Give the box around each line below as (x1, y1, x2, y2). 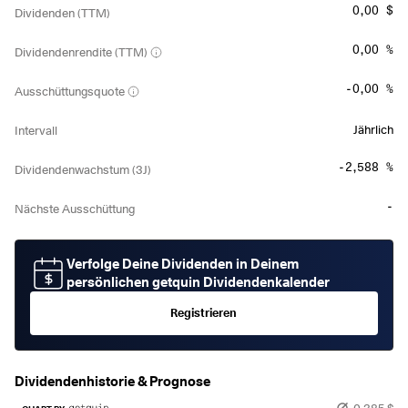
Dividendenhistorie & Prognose (15, 372, 210, 390)
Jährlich (352, 121, 393, 137)
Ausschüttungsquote (15, 84, 125, 99)
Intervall (15, 123, 57, 138)
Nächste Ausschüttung (15, 201, 135, 217)
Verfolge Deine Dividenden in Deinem (66, 255, 299, 272)
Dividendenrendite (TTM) (15, 45, 148, 60)
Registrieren (170, 305, 238, 321)
